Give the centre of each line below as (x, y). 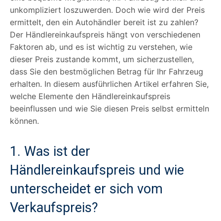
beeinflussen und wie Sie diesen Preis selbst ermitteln (110, 108)
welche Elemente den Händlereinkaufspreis (90, 96)
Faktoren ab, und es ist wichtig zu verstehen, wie (101, 47)
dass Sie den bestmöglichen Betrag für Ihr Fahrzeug (107, 71)
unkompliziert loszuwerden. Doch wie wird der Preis (107, 10)
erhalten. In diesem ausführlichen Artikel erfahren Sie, (109, 84)
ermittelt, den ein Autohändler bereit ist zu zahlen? (104, 22)
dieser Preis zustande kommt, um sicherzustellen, (102, 59)
